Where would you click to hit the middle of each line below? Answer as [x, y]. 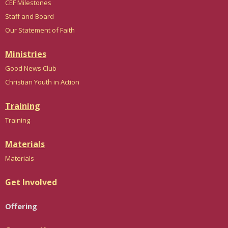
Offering [21, 206]
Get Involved [31, 182]
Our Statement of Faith [40, 30]
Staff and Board [30, 16]
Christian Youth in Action [42, 82]
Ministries [26, 54]
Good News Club [31, 68]
